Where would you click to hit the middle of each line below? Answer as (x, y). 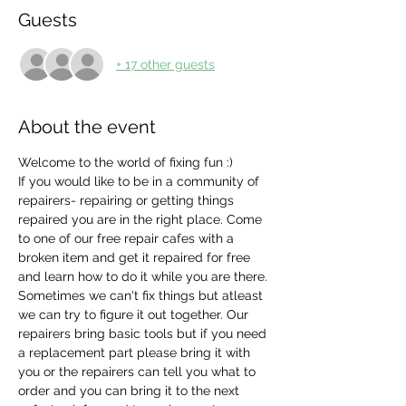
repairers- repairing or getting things (128, 200)
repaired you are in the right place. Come (142, 219)
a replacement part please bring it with (136, 353)
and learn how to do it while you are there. (145, 276)
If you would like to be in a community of (140, 181)
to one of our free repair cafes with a (128, 238)
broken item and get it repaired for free (136, 257)
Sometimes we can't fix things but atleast (142, 295)
